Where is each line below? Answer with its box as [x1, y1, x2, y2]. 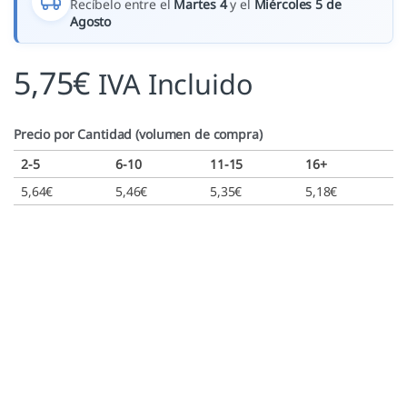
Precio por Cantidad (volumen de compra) [14, 125, 263, 144]
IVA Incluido [98, 65, 253, 104]
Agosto [70, 13, 112, 31]
